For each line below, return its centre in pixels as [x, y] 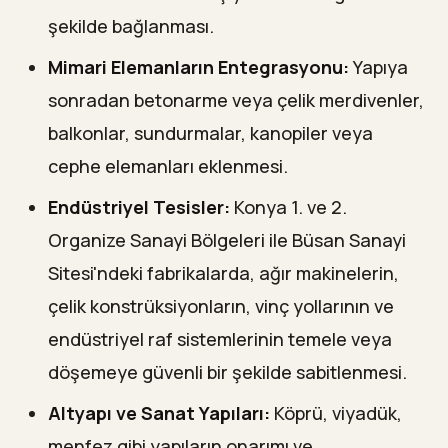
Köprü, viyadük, [336, 412]
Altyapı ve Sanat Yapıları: [159, 412]
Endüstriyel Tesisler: [139, 206]
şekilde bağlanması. [131, 25]
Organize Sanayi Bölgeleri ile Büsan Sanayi [227, 239]
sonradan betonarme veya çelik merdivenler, [236, 99]
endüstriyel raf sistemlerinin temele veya [220, 338]
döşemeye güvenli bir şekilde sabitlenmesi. [227, 371]
